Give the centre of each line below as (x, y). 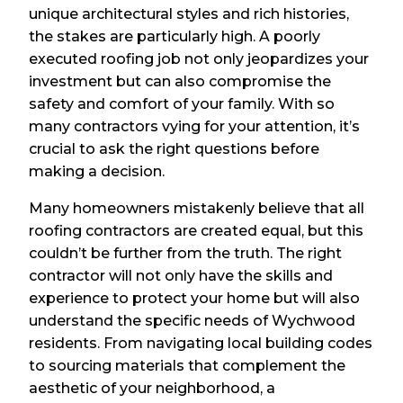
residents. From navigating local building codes (201, 344)
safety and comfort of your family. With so (182, 104)
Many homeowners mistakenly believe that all (197, 209)
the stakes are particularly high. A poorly (175, 37)
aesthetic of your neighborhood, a (152, 389)
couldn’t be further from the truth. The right (186, 254)
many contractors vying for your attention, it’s (195, 127)
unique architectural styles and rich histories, (189, 14)
